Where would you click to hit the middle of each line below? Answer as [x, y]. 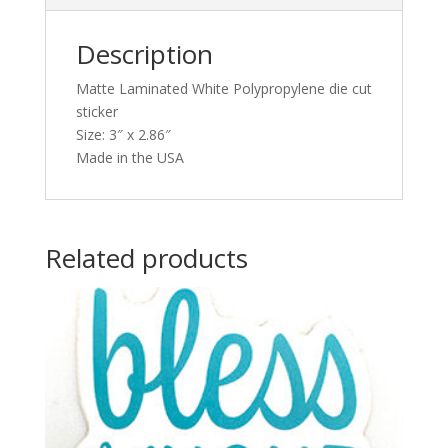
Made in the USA [129, 158]
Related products [146, 258]
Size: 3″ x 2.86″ [123, 135]
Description [144, 54]
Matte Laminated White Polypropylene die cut [223, 89]
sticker [96, 112]
